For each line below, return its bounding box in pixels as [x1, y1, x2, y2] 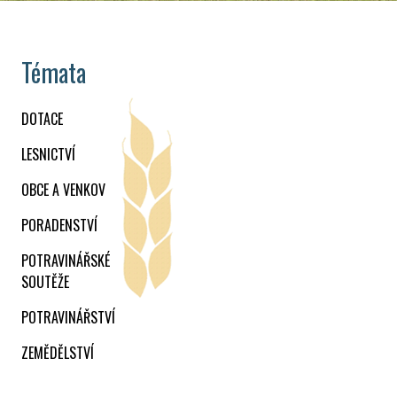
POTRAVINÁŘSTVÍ [21, 307, 115, 329]
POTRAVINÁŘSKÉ [21, 250, 110, 272]
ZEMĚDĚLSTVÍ [21, 342, 94, 364]
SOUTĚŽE [21, 271, 69, 293]
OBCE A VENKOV [21, 179, 105, 201]
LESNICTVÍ [21, 144, 75, 166]
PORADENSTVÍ [21, 214, 97, 237]
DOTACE [21, 108, 63, 130]
